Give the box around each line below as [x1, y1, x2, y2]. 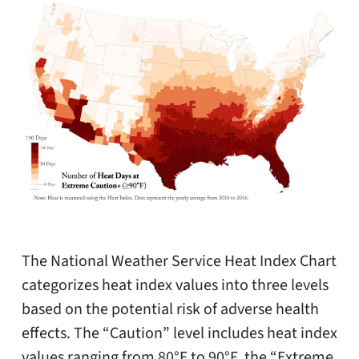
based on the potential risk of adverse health [21, 298, 319, 321]
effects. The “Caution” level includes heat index [21, 322, 337, 345]
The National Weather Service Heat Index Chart [21, 250, 337, 273]
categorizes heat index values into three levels [21, 274, 329, 297]
